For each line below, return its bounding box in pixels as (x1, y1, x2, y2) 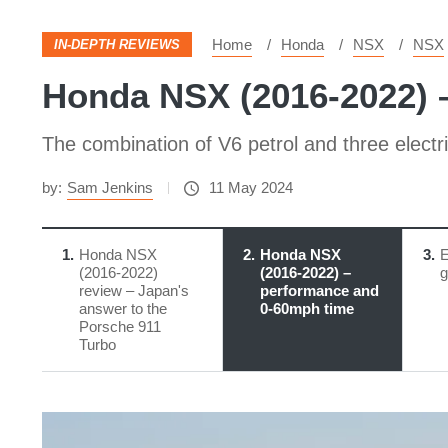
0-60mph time (259, 300, 354, 317)
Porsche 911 (79, 318, 161, 335)
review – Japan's (79, 282, 189, 299)
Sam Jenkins (67, 179, 153, 196)
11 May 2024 (209, 179, 293, 196)
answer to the (79, 300, 167, 317)
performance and (259, 282, 379, 299)
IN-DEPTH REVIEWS (54, 37, 180, 52)
